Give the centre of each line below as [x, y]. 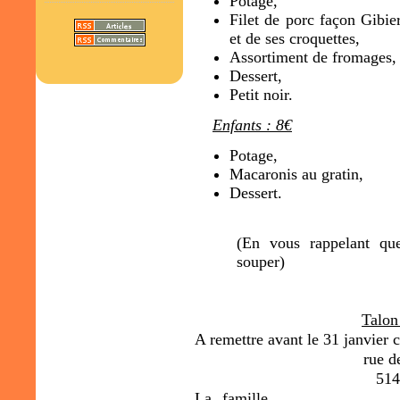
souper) [261, 261]
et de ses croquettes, [295, 38]
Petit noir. [261, 94]
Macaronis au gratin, [296, 174]
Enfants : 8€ [252, 125]
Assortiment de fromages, [313, 57]
